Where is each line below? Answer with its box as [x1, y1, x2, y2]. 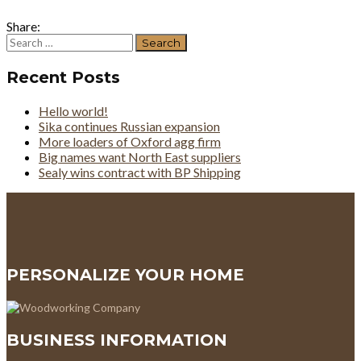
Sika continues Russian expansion [39, 118, 220, 134]
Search [6, 32, 43, 48]
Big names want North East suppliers [39, 148, 241, 164]
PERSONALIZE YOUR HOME [6, 264, 244, 284]
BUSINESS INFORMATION [6, 330, 227, 350]
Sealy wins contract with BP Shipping [39, 164, 241, 180]
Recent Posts [6, 67, 120, 87]
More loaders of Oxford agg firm [39, 133, 221, 149]
